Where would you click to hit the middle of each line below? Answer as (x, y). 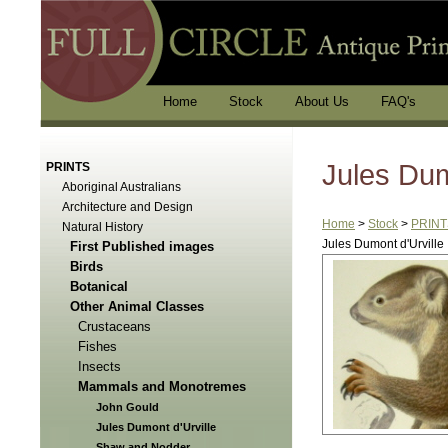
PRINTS (68, 167)
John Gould (127, 407)
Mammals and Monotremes (162, 386)
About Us (322, 101)
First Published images (142, 246)
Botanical (99, 286)
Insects (99, 366)
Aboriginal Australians (121, 187)
